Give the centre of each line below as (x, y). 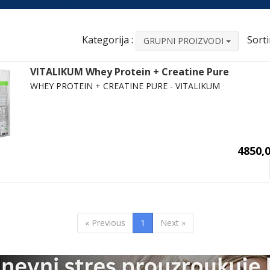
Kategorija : (108, 39)
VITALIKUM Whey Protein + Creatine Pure (129, 72)
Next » (173, 223)
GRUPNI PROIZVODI (185, 41)
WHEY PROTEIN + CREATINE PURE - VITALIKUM (125, 86)
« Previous (105, 223)
